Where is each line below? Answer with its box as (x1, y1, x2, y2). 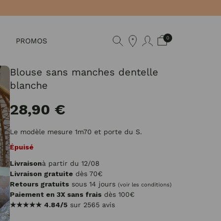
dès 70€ (73, 170, 103, 178)
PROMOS (16, 36, 47, 45)
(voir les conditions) (118, 182, 172, 188)
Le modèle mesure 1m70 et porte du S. (10, 128, 142, 136)
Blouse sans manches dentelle (10, 66, 158, 78)
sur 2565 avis (68, 201, 115, 209)
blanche (10, 79, 48, 91)
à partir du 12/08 (42, 159, 100, 167)
